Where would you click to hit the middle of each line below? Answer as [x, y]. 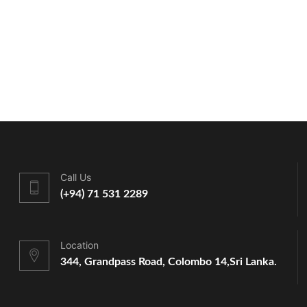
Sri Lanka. [253, 262]
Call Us [75, 177]
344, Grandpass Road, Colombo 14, [145, 262]
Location [79, 245]
